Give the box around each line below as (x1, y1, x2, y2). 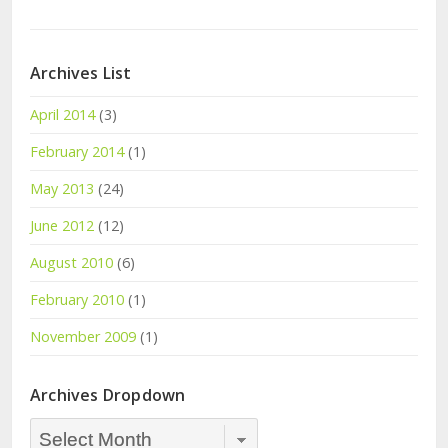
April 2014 (30, 105, 95, 125)
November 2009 (30, 327, 136, 347)
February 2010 (30, 290, 124, 310)
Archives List (30, 62, 132, 85)
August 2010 (30, 253, 113, 273)
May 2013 (30, 179, 94, 199)
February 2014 (30, 142, 124, 162)
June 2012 (30, 216, 94, 236)
